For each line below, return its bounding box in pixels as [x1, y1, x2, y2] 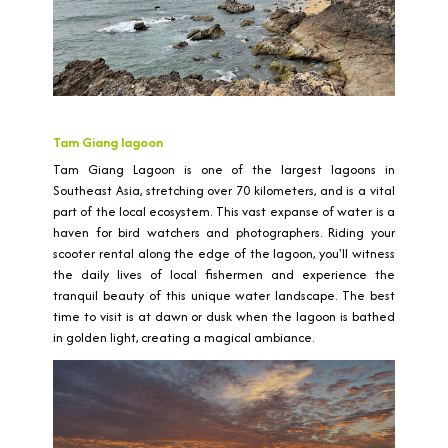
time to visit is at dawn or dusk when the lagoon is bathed [53, 306, 395, 326]
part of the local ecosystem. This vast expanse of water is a [53, 201, 395, 221]
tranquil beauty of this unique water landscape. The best [53, 285, 395, 305]
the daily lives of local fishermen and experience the [53, 264, 395, 284]
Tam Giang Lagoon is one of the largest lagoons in [53, 159, 395, 179]
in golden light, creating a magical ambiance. [53, 327, 314, 347]
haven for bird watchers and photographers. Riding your [53, 222, 395, 242]
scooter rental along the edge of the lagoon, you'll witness [53, 243, 395, 263]
